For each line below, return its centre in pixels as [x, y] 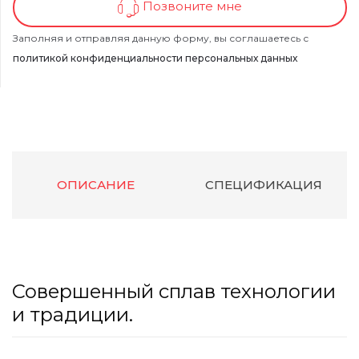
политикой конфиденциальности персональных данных [155, 58]
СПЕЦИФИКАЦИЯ [263, 185]
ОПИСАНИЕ [96, 185]
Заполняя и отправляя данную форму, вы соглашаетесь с [161, 38]
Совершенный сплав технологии [174, 292]
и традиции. [73, 315]
